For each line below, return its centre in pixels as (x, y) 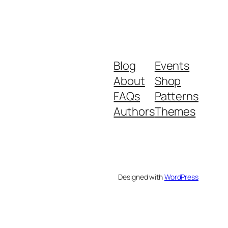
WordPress (181, 177)
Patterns (176, 96)
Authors (134, 112)
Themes (175, 112)
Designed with (141, 177)
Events (172, 66)
